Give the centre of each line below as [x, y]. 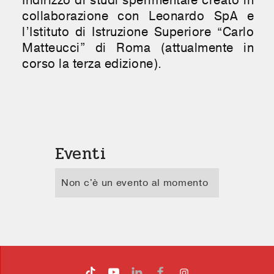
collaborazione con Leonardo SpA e [138, 16]
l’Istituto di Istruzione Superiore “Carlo [138, 32]
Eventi [81, 153]
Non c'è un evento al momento [135, 183]
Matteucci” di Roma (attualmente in [138, 48]
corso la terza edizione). [92, 64]
